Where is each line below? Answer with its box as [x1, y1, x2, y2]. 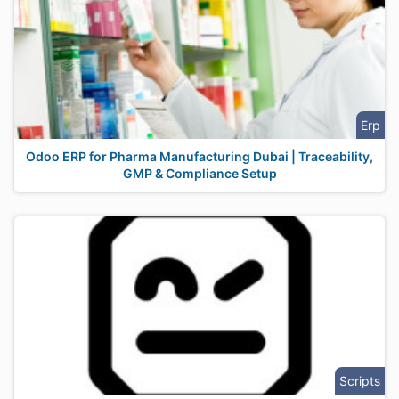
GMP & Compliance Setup [122, 166, 277, 181]
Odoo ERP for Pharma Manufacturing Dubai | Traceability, [26, 149, 373, 164]
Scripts [339, 373, 380, 388]
